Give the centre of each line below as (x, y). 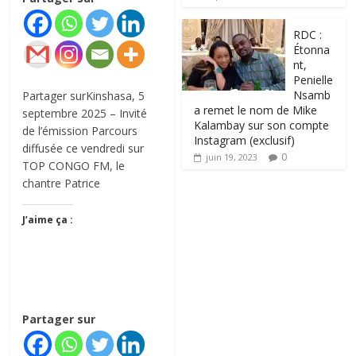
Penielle (313, 79)
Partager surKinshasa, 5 (84, 96)
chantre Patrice (62, 184)
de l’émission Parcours (80, 131)
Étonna (312, 49)
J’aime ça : (48, 220)
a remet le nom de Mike (256, 110)
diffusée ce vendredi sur (83, 149)
